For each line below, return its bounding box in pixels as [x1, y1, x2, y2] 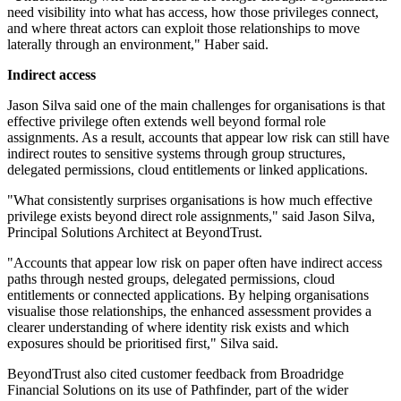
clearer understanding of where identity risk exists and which [7, 320, 349, 336]
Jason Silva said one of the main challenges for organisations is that [7, 98, 385, 114]
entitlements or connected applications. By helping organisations [7, 287, 369, 303]
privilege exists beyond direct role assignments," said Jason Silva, [7, 209, 375, 225]
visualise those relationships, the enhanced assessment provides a [7, 303, 371, 320]
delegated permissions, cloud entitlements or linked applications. [7, 162, 368, 178]
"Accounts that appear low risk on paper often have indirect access [7, 255, 382, 271]
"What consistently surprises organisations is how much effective [7, 192, 372, 209]
